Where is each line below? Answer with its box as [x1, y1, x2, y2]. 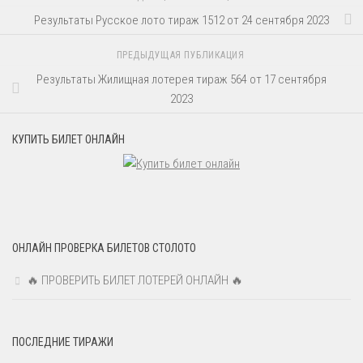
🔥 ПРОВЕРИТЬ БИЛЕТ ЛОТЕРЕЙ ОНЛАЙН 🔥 [27, 272, 243, 288]
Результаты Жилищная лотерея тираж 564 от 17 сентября [36, 71, 327, 87]
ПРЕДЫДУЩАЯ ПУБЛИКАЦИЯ [116, 49, 247, 62]
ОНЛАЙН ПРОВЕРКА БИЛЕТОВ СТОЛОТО [12, 241, 196, 254]
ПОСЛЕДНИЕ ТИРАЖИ [12, 335, 113, 348]
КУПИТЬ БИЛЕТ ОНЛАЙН [12, 132, 125, 146]
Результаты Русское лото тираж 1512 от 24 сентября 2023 [34, 12, 329, 28]
